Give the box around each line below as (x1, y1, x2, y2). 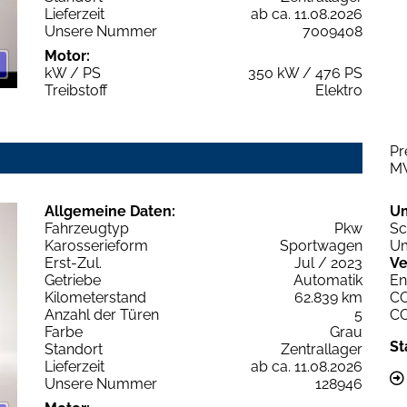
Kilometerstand (45, 288, 146, 306)
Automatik (293, 271, 362, 289)
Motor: (45, 46, 90, 65)
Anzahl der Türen (45, 305, 159, 323)
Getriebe (45, 271, 101, 289)
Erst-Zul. (45, 253, 102, 272)
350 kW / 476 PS (248, 64, 362, 82)
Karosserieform (45, 236, 148, 254)
